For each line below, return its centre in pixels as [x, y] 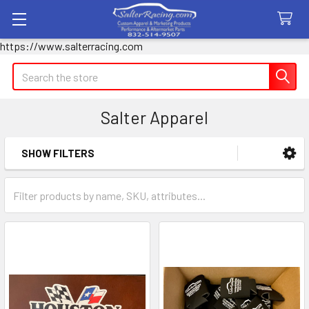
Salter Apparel [154, 117]
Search [28, 71]
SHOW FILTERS [58, 153]
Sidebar [51, 175]
